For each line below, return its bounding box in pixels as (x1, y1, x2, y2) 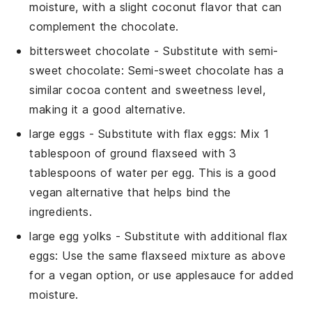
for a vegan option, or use (29, 268, 175, 283)
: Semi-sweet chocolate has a (120, 63, 284, 78)
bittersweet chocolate (29, 44, 150, 58)
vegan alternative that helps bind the (29, 185, 231, 200)
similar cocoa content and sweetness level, (29, 83, 266, 97)
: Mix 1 (233, 127, 270, 141)
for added (235, 268, 295, 283)
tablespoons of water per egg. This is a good (29, 166, 277, 180)
